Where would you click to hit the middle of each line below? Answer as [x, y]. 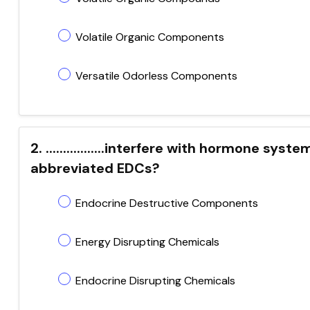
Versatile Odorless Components [156, 76]
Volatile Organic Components [150, 37]
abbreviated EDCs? [95, 168]
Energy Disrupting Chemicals [147, 242]
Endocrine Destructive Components [167, 203]
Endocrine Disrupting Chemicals [155, 281]
